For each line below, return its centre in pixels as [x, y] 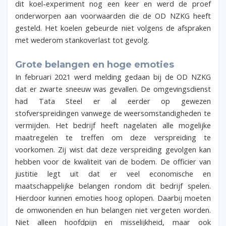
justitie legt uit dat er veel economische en [113, 174]
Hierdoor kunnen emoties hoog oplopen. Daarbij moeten [113, 198]
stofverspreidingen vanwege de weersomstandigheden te [113, 113]
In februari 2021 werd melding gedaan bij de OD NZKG [113, 77]
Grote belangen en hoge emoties [95, 65]
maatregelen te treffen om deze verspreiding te [113, 137]
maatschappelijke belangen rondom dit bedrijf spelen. [113, 186]
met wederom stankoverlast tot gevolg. [83, 40]
